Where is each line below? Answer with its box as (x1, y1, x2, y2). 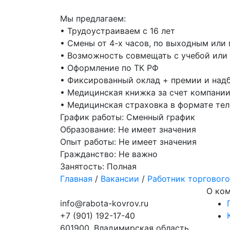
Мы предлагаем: (60, 13, 126, 24)
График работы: (60, 112, 124, 122)
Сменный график (124, 112, 195, 122)
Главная (60, 174, 92, 184)
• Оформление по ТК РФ (60, 63, 159, 73)
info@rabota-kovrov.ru (60, 198, 148, 208)
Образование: (60, 124, 116, 135)
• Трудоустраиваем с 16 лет (60, 26, 175, 36)
